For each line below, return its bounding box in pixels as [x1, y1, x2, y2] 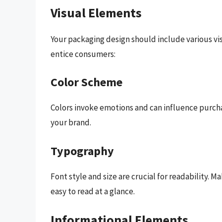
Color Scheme [51, 74, 122, 90]
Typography [51, 143, 114, 159]
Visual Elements [51, 4, 142, 21]
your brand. [51, 117, 91, 128]
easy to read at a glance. [51, 185, 135, 197]
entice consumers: [51, 48, 115, 59]
